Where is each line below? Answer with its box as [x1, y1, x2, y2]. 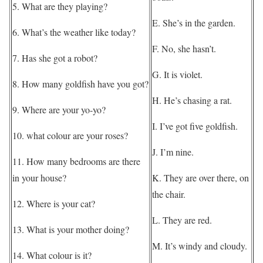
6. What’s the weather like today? [12, 26, 136, 39]
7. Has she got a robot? [12, 52, 97, 65]
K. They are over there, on [152, 171, 249, 184]
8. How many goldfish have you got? [12, 77, 149, 90]
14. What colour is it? [12, 249, 92, 262]
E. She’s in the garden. [152, 16, 235, 29]
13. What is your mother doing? [12, 223, 129, 236]
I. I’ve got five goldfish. [152, 120, 238, 133]
